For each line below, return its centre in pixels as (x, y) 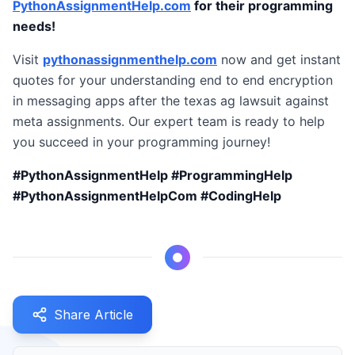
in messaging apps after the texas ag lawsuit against (171, 101)
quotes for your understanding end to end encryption (173, 80)
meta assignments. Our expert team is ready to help (169, 121)
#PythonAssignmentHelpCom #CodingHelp (147, 196)
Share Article (94, 315)
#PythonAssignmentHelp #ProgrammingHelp (153, 175)
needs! (34, 26)
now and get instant (279, 59)
